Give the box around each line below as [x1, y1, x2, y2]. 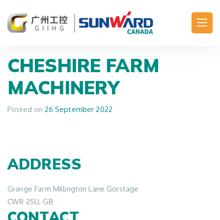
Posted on [7, 105, 45, 114]
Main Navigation [7, 22, 132, 40]
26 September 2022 [44, 105, 113, 114]
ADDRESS [7, 155, 82, 173]
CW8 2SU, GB [7, 197, 53, 206]
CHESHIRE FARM [7, 54, 160, 77]
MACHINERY [7, 76, 120, 99]
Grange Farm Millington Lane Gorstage [7, 184, 139, 193]
